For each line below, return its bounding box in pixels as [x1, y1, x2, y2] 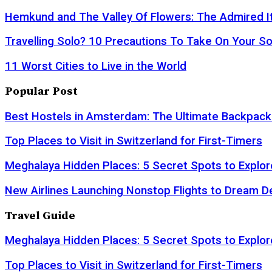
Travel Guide [5, 208, 75, 223]
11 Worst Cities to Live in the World [5, 59, 186, 73]
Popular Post [5, 84, 78, 98]
